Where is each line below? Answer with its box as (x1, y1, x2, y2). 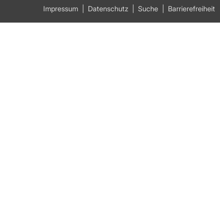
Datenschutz (88, 4, 128, 13)
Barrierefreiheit (168, 4, 215, 13)
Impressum (43, 4, 78, 13)
